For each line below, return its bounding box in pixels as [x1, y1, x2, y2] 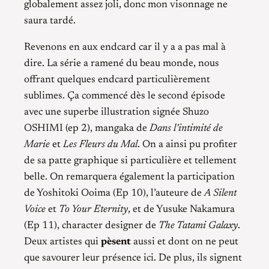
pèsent [101, 236, 131, 247]
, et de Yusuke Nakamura [128, 204, 235, 215]
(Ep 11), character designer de [24, 220, 159, 231]
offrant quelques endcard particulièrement [24, 74, 210, 85]
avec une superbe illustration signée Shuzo [24, 106, 209, 118]
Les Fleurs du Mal [63, 139, 138, 150]
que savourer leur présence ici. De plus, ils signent [24, 252, 242, 264]
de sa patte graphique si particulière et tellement [24, 155, 237, 166]
